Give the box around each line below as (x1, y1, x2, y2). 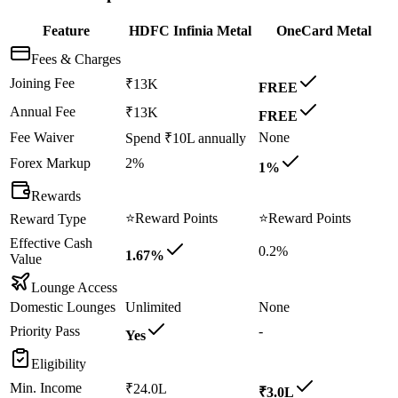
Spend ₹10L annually (125, 130, 246, 146)
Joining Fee (10, 75, 75, 91)
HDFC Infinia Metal (129, 22, 251, 38)
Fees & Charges (31, 51, 121, 67)
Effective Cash (10, 235, 92, 251)
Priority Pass (10, 322, 80, 338)
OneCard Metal (275, 22, 371, 38)
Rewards (31, 187, 81, 203)
